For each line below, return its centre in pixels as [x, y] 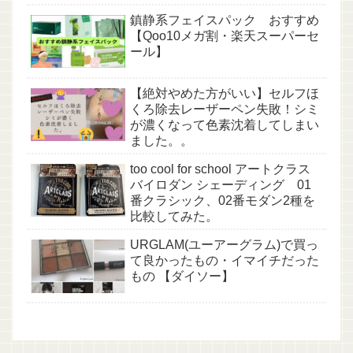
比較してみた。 [174, 216]
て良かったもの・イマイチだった [225, 260]
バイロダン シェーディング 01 [221, 184]
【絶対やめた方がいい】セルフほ [225, 93]
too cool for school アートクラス [220, 169]
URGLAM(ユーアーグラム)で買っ [224, 244]
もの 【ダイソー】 [182, 276]
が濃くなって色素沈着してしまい [225, 124]
